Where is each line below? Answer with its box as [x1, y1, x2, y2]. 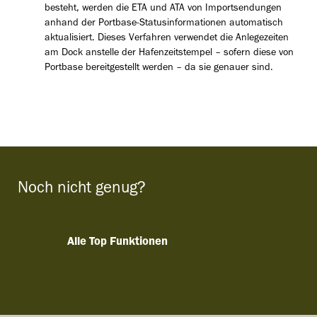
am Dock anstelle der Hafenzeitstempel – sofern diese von [44, 48, 294, 59]
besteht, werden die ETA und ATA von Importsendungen [44, 4, 282, 15]
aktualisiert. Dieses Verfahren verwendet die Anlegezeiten [44, 33, 289, 45]
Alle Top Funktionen [67, 236, 168, 249]
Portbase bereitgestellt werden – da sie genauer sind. [44, 63, 273, 74]
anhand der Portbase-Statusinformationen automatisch [44, 18, 283, 30]
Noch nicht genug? [18, 182, 146, 199]
